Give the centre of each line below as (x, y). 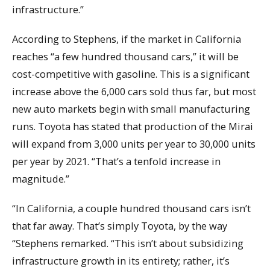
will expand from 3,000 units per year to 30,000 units (134, 143)
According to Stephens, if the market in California (127, 39)
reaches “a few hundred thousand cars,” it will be (125, 56)
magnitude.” (41, 178)
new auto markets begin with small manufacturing (131, 108)
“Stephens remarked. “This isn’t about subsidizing (128, 243)
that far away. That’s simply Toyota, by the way (120, 225)
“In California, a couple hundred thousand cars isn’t (131, 208)
